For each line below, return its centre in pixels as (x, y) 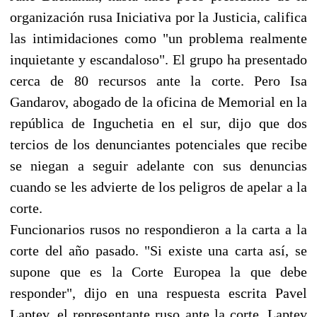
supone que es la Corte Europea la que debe (158, 271)
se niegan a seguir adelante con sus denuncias (158, 165)
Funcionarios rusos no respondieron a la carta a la (158, 229)
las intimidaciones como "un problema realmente (158, 38)
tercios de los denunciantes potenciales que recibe (158, 144)
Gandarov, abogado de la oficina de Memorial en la (158, 102)
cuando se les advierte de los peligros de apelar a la (158, 186)
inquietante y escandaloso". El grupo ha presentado (158, 59)
